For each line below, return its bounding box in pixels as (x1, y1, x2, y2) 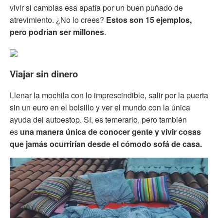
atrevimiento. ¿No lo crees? (10, 14, 106, 25)
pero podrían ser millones (10, 26, 104, 37)
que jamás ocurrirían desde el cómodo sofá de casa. (10, 138, 202, 149)
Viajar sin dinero (10, 67, 78, 80)
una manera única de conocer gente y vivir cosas (20, 126, 201, 137)
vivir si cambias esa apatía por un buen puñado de (10, 1, 183, 13)
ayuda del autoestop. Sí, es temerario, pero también (10, 113, 187, 125)
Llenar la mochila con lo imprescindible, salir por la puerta (10, 89, 208, 101)
